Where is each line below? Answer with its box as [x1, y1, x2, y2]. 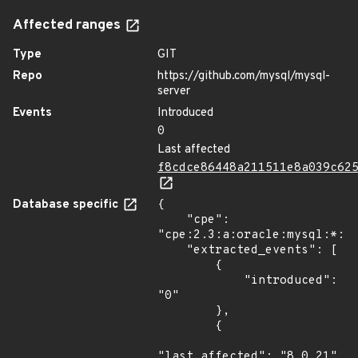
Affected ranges [13, 17, 124, 34]
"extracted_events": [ [157, 243, 186, 258]
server [157, 84, 190, 99]
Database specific [13, 197, 121, 213]
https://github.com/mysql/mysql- [157, 69, 330, 84]
